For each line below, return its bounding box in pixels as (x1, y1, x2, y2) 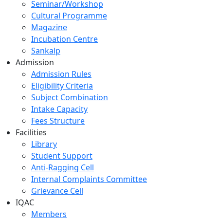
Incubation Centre (31, 33, 98, 44)
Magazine (31, 21, 67, 33)
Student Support (31, 150, 92, 161)
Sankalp (31, 45, 60, 56)
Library (31, 138, 57, 149)
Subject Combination (31, 91, 108, 103)
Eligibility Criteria (31, 80, 93, 91)
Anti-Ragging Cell (31, 162, 94, 173)
